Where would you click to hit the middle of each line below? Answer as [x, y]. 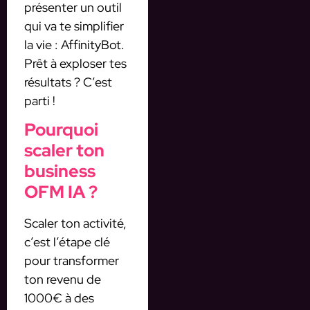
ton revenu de [63, 280]
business [60, 172]
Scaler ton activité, [75, 224]
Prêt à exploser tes [75, 63]
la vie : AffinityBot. [74, 45]
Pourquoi [61, 130]
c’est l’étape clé [67, 242]
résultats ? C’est [68, 82]
